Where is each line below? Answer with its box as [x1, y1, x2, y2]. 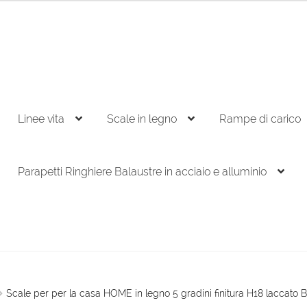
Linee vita [18, 112, 64, 126]
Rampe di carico [219, 112, 301, 126]
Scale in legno [107, 112, 177, 126]
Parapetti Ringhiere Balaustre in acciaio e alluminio [18, 165, 267, 179]
